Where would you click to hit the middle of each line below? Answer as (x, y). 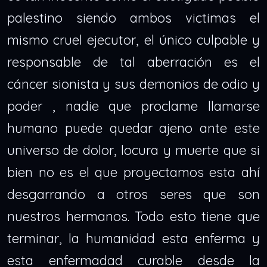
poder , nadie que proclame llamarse (133, 106)
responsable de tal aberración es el (133, 62)
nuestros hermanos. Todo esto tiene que (133, 216)
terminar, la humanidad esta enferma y (133, 238)
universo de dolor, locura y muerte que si (133, 150)
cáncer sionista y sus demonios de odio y (133, 84)
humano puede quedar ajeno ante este (133, 128)
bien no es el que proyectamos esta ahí (133, 172)
